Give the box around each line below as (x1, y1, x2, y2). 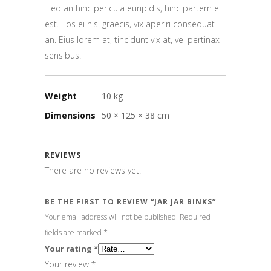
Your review (45, 258, 91, 270)
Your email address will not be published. (45, 211, 178, 222)
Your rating (45, 243, 94, 254)
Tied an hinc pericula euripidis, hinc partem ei (45, 2, 221, 14)
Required (180, 211, 211, 222)
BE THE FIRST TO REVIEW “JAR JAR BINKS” (45, 196, 216, 207)
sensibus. (45, 49, 81, 61)
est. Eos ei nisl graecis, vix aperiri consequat (45, 18, 215, 30)
